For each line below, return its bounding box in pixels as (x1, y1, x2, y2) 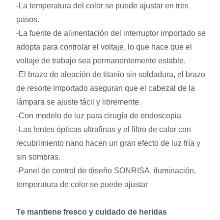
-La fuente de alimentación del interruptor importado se (16, 28, 206, 37)
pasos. (16, 15, 39, 24)
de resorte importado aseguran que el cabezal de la (16, 83, 195, 92)
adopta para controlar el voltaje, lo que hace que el (16, 42, 192, 51)
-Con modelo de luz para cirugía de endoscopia (16, 111, 181, 120)
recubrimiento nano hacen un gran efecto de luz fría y (16, 138, 200, 147)
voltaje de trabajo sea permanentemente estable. (16, 56, 186, 65)
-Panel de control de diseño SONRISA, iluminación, (16, 166, 196, 175)
